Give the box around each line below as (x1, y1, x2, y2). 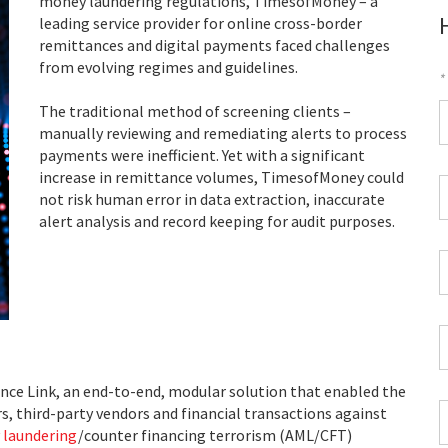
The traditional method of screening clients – (39, 101, 351, 121)
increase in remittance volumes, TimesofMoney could (39, 167, 404, 187)
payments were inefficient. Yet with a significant (39, 145, 365, 165)
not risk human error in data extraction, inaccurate (39, 189, 385, 209)
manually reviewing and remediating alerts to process (39, 123, 407, 143)
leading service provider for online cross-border (39, 13, 362, 33)
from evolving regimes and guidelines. (39, 57, 298, 77)
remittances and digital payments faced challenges (39, 35, 390, 55)
